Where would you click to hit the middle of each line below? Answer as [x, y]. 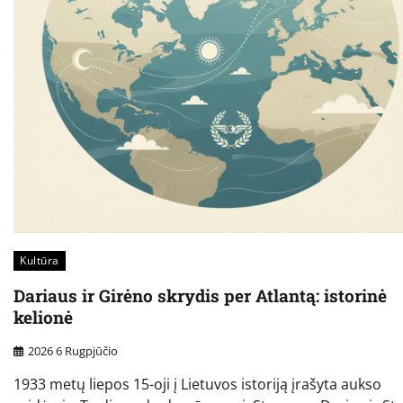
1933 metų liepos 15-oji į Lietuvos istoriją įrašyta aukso [197, 384]
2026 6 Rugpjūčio [73, 350]
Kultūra [40, 261]
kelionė [43, 318]
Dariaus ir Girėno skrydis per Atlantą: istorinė [200, 296]
